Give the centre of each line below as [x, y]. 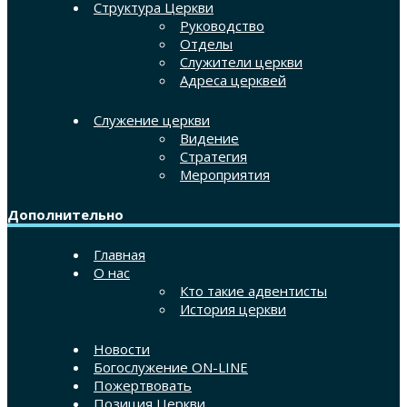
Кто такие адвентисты [253, 290]
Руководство [222, 25]
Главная [119, 254]
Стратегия [213, 156]
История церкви [233, 308]
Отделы [206, 43]
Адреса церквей [233, 79]
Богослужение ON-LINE [171, 367]
